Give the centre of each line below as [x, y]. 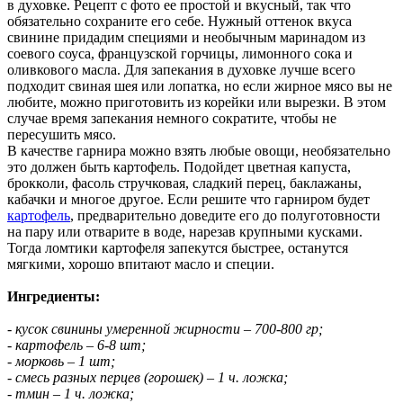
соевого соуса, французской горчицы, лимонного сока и [180, 54]
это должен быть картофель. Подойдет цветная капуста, [179, 167]
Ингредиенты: [54, 297]
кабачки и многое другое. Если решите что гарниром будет [188, 200]
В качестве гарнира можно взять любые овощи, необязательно [199, 151]
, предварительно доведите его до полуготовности [225, 216]
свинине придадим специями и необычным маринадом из [186, 38]
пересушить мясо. [62, 135]
